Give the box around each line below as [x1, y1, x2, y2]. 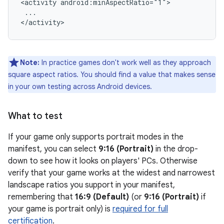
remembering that [8, 192, 75, 202]
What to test [8, 110, 62, 121]
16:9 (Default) [75, 192, 129, 202]
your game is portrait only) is [8, 204, 112, 214]
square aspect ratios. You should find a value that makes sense [8, 70, 215, 79]
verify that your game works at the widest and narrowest [8, 168, 215, 178]
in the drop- [153, 144, 198, 154]
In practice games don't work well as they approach [39, 58, 211, 67]
